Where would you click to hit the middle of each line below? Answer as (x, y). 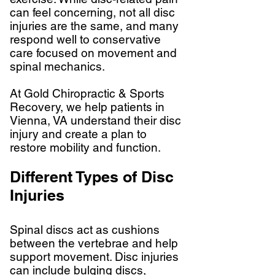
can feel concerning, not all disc (92, 12)
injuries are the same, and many (94, 26)
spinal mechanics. (57, 66)
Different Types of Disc (92, 177)
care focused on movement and (93, 53)
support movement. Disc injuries (94, 257)
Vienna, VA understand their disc (95, 120)
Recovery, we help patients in (87, 107)
